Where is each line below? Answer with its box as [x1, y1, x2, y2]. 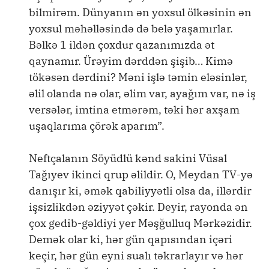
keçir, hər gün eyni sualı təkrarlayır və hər [29, 249, 243, 262]
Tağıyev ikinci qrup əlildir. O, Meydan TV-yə [29, 168, 253, 181]
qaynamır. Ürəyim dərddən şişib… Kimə [29, 54, 233, 68]
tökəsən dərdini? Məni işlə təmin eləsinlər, [29, 70, 247, 84]
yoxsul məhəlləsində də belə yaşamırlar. [29, 22, 233, 35]
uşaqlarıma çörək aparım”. [29, 119, 165, 133]
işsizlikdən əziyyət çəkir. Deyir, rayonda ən [29, 200, 248, 214]
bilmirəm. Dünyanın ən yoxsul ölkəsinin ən [29, 5, 252, 19]
